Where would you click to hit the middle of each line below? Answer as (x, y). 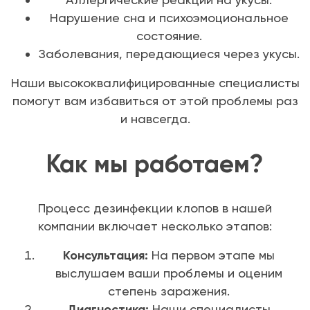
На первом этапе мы (211, 255)
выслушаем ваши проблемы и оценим (169, 273)
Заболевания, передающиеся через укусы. (169, 54)
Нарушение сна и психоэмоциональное (169, 18)
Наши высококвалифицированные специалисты (155, 83)
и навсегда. (155, 119)
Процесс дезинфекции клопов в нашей (155, 208)
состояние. (169, 36)
